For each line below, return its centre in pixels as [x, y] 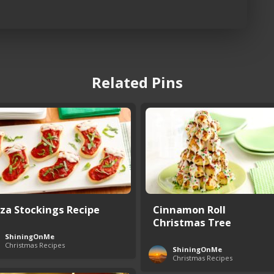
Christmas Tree [192, 222]
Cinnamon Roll [189, 209]
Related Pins [137, 82]
